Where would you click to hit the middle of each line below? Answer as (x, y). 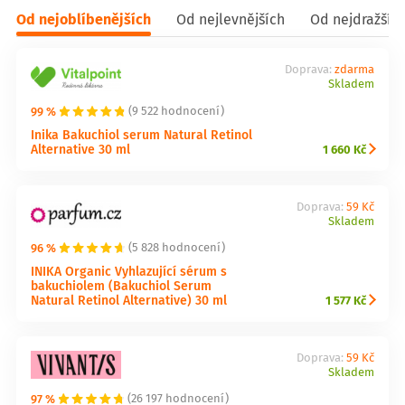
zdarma (354, 70)
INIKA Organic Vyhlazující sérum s (129, 270)
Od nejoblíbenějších (84, 19)
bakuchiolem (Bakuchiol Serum (121, 285)
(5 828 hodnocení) (177, 247)
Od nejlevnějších (231, 19)
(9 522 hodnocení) (176, 111)
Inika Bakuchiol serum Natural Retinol (141, 134)
